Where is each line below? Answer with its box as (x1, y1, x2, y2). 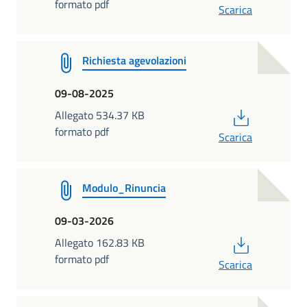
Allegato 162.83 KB (55, 234, 145, 251)
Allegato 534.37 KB (55, 106, 145, 123)
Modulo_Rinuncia (82, 179, 166, 196)
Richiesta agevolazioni (82, 51, 186, 69)
